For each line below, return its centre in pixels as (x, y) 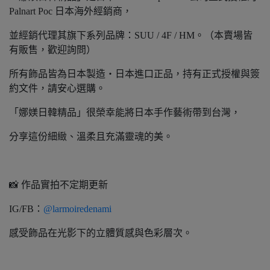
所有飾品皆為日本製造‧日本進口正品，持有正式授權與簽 (134, 74)
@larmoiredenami (77, 209)
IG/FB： (26, 209)
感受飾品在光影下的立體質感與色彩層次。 (101, 233)
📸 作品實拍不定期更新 (58, 185)
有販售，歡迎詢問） (52, 50)
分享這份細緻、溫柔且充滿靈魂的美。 (91, 137)
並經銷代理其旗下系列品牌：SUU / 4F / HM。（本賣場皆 (131, 35)
